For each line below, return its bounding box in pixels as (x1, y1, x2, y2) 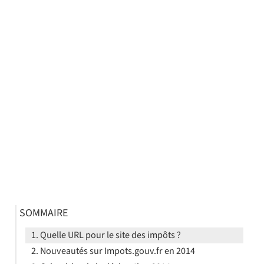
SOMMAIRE (19, 206, 68, 221)
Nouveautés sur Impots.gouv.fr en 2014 (39, 244, 195, 258)
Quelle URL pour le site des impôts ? (39, 228, 181, 242)
